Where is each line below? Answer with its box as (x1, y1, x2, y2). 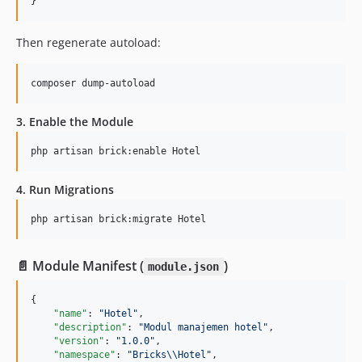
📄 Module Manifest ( (16, 257, 144, 275)
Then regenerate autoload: (16, 35, 161, 50)
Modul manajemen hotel (144, 322, 263, 333)
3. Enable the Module (16, 114, 133, 129)
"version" (53, 335, 104, 347)
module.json (148, 260, 220, 273)
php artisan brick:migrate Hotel (31, 213, 206, 225)
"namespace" (53, 349, 116, 360)
